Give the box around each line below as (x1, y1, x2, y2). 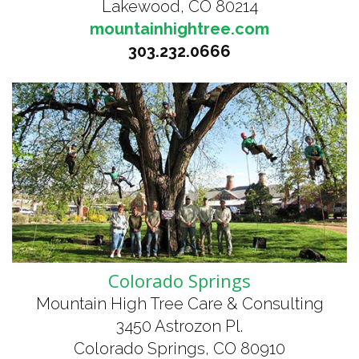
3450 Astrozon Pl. (116, 316, 243, 336)
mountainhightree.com (90, 19, 269, 39)
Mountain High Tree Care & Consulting (35, 293, 324, 313)
